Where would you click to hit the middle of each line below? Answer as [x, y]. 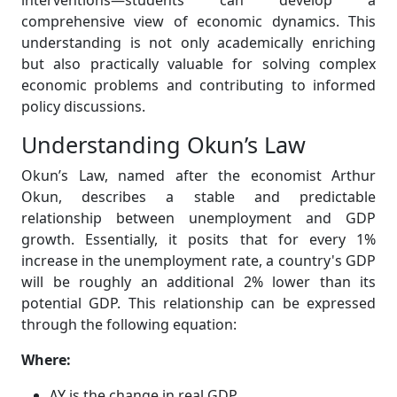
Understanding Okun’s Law [163, 144]
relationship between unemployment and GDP [198, 218]
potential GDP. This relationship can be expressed [198, 303]
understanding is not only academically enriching [198, 43]
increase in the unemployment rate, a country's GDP [198, 261]
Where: [46, 360]
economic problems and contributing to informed [198, 85]
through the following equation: [129, 324]
